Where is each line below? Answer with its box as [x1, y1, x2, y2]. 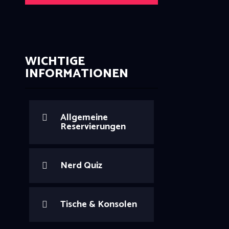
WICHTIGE [25, 52, 85, 72]
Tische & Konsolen [60, 197, 138, 213]
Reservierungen [60, 119, 126, 135]
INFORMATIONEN [25, 64, 128, 84]
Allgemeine [60, 110, 108, 126]
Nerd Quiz [60, 158, 103, 174]
